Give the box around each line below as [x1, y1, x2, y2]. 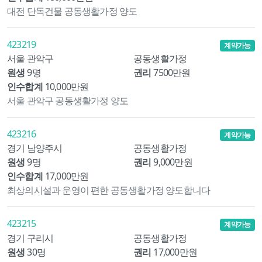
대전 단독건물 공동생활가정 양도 [7, 5, 137, 18]
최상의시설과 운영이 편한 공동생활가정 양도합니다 [7, 184, 211, 197]
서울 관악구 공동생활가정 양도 [7, 94, 129, 108]
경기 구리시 [7, 231, 54, 244]
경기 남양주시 [7, 142, 63, 155]
